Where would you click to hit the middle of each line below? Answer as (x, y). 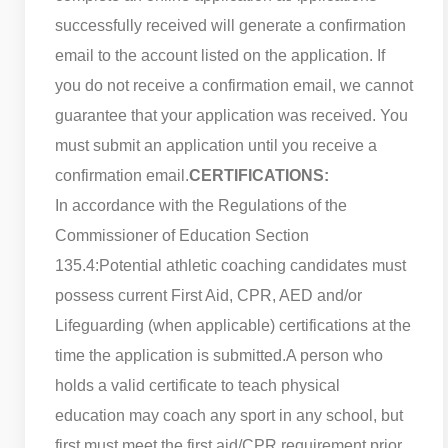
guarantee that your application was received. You (231, 115)
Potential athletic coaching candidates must (252, 265)
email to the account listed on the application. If (220, 55)
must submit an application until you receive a (216, 145)
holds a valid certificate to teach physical (197, 385)
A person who (334, 355)
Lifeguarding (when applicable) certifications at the (233, 325)
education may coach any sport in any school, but (229, 415)
